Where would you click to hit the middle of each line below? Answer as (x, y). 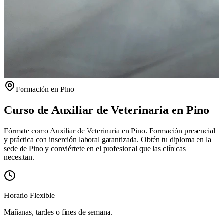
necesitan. (19, 157)
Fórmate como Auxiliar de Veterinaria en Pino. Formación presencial (109, 131)
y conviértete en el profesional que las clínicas (114, 148)
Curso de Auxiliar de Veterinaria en (95, 110)
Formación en (38, 89)
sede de (16, 148)
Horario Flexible (29, 195)
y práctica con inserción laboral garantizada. (71, 139)
